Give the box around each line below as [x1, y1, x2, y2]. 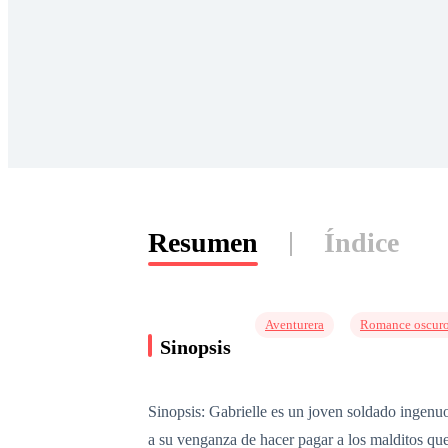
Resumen [148, 227, 258, 258]
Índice [324, 227, 399, 258]
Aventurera [265, 317, 324, 332]
